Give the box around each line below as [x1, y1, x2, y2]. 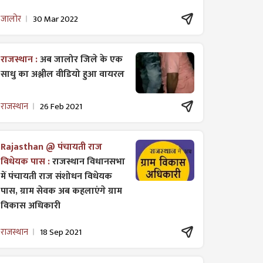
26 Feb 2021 [40, 99, 82, 114]
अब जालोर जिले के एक [40, 52, 123, 68]
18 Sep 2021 [40, 224, 82, 240]
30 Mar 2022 [33, 11, 78, 26]
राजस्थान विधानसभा [52, 154, 125, 170]
